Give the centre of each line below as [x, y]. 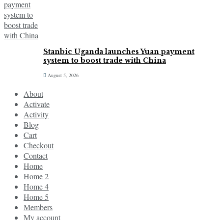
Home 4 [36, 187]
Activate [37, 104]
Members [38, 207]
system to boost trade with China [105, 61]
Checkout [39, 145]
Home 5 [36, 197]
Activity [36, 114]
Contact [36, 156]
